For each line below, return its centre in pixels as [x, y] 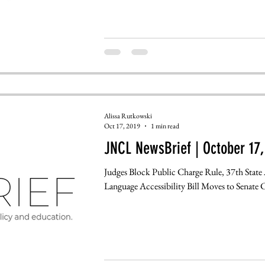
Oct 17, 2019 [122, 126]
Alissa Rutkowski [128, 116]
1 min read [165, 126]
